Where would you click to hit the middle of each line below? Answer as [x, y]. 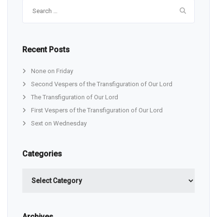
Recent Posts [46, 50]
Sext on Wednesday [59, 124]
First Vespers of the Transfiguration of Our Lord [97, 110]
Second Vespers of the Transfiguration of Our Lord [102, 84]
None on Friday [52, 71]
